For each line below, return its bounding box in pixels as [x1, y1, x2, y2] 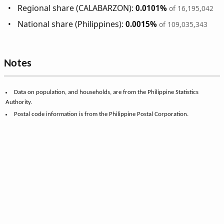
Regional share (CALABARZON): [17, 2, 136, 14]
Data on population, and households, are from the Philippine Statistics [13, 88, 198, 95]
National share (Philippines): [17, 18, 126, 30]
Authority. [5, 98, 32, 105]
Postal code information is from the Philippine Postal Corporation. [13, 110, 188, 117]
